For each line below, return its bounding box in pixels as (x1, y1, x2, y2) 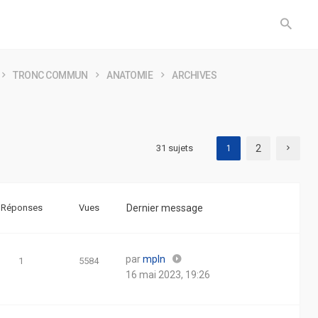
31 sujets (156, 143, 193, 153)
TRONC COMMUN (13, 70, 87, 81)
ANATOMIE (106, 70, 153, 81)
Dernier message (126, 202, 203, 214)
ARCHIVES (172, 70, 216, 81)
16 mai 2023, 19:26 (126, 269, 210, 280)
